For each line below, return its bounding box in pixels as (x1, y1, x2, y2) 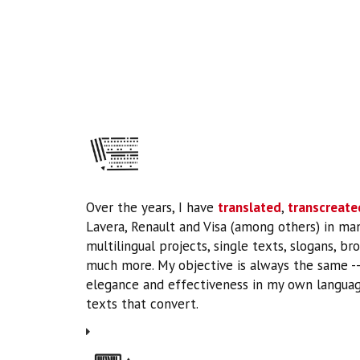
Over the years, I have (86, 198, 218, 216)
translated (218, 198, 281, 216)
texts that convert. (86, 295, 198, 313)
